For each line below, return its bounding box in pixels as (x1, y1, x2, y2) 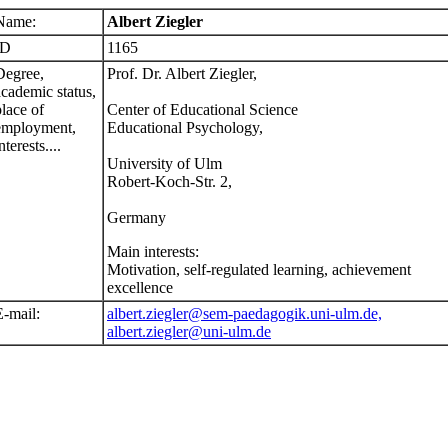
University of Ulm (107, 155, 222, 172)
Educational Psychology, (107, 119, 263, 136)
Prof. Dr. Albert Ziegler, (107, 65, 257, 82)
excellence (107, 279, 173, 296)
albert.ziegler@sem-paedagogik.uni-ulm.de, (107, 305, 382, 322)
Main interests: (107, 243, 199, 260)
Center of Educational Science (107, 101, 298, 118)
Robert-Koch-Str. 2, (107, 173, 232, 190)
